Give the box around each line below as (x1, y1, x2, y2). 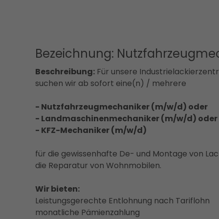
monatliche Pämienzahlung (35, 206, 140, 218)
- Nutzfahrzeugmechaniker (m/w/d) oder (35, 101, 208, 112)
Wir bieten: (35, 183, 80, 195)
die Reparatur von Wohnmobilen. (35, 159, 161, 171)
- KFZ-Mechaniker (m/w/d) (35, 124, 147, 136)
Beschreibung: (35, 66, 95, 77)
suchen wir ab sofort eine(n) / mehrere (35, 77, 186, 89)
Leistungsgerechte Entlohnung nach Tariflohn (35, 195, 210, 206)
